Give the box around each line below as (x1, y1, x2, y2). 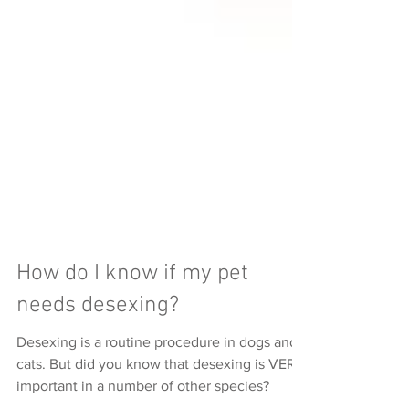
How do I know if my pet (16, 309, 248, 337)
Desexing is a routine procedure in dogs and (16, 383, 298, 399)
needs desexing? (16, 341, 179, 369)
